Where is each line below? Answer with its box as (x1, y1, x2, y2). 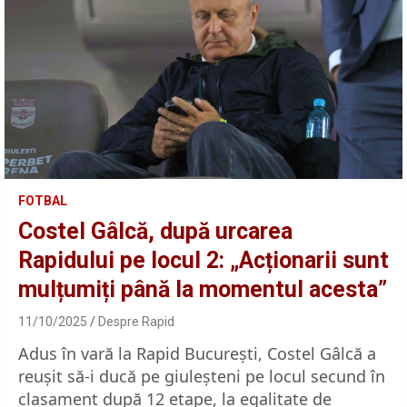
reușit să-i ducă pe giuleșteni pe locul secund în (18, 364, 385, 387)
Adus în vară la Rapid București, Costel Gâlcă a (18, 342, 376, 364)
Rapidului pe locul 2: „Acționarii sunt (18, 246, 389, 273)
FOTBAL (18, 193, 67, 208)
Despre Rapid (98, 313, 174, 329)
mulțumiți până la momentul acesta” (18, 275, 387, 303)
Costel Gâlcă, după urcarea (18, 217, 293, 244)
